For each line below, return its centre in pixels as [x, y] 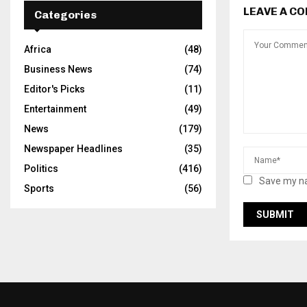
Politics [41, 169]
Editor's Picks [54, 89]
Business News [58, 70]
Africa [38, 50]
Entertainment [55, 109]
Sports [39, 189]
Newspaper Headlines [73, 149]
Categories [65, 15]
